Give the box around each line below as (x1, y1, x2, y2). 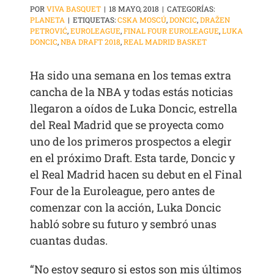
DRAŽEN (200, 15, 231, 25)
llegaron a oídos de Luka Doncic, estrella (30, 101, 238, 116)
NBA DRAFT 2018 (61, 37, 121, 47)
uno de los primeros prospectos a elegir (30, 134, 232, 149)
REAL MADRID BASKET (124, 37, 207, 47)
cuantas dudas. (30, 233, 108, 248)
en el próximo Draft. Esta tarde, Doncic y (30, 150, 235, 166)
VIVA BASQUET (46, 4, 102, 14)
